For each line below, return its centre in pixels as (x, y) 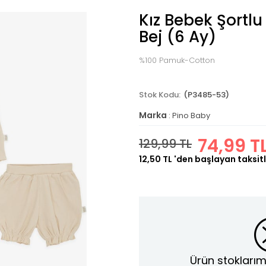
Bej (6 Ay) (178, 37)
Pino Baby (191, 115)
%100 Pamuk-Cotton (177, 60)
